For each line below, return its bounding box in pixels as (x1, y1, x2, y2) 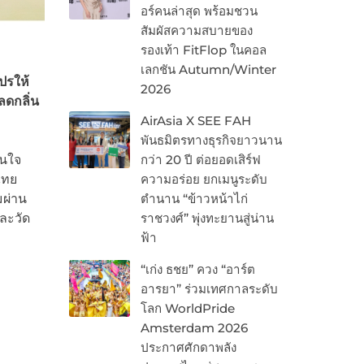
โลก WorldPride (140, 301, 235, 317)
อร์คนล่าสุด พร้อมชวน (140, 3, 258, 19)
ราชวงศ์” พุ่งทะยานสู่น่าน (140, 210, 274, 227)
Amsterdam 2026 (140, 320, 248, 336)
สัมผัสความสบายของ (140, 23, 253, 39)
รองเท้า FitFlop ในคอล (140, 42, 266, 58)
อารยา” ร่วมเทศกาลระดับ (140, 281, 278, 297)
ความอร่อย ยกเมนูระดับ (140, 171, 267, 188)
